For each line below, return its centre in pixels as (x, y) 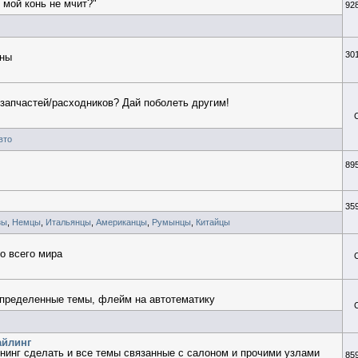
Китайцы (213, 222)
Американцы (121, 222)
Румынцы (171, 222)
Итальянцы (68, 222)
